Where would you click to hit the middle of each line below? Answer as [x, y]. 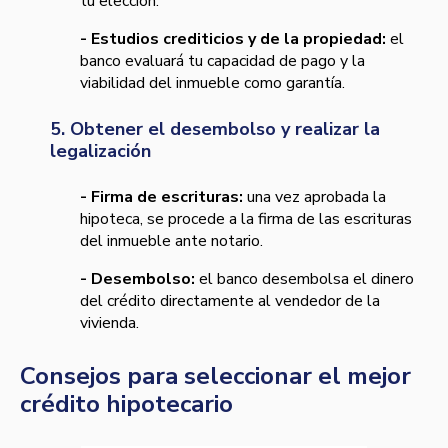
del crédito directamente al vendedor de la [230, 301]
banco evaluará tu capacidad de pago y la [222, 61]
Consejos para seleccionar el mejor [215, 376]
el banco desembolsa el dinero [304, 279]
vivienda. [109, 323]
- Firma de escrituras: [161, 197]
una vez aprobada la [314, 197]
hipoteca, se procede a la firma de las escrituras [246, 219]
